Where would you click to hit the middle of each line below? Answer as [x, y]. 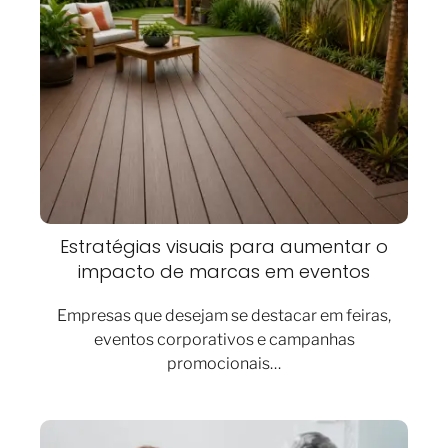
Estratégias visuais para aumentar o [224, 247]
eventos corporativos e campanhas [224, 340]
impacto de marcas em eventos [224, 272]
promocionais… [224, 364]
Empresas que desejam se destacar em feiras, [224, 316]
